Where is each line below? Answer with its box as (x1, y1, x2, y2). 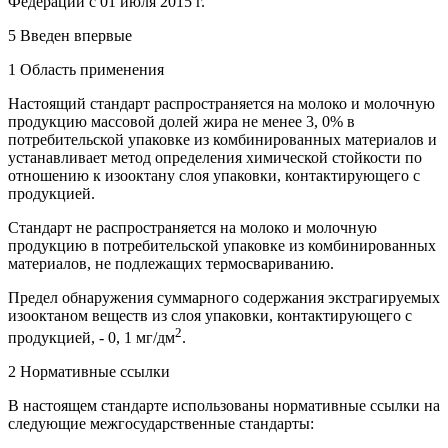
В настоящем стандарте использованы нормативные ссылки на (8, 397, 440, 415)
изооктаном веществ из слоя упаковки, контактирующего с (8, 306, 412, 324)
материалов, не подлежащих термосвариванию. (8, 254, 334, 272)
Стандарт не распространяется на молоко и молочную (8, 218, 377, 236)
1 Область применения (8, 60, 164, 78)
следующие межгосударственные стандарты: (8, 415, 314, 433)
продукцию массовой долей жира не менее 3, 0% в (8, 112, 355, 130)
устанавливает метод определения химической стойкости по (8, 148, 422, 166)
